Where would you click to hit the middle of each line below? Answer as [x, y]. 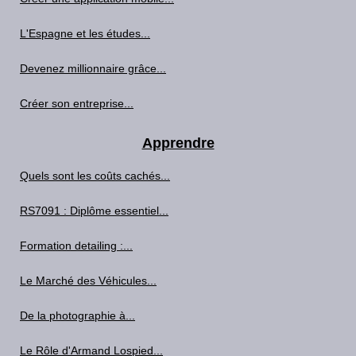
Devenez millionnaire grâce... [93, 68]
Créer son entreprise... [77, 103]
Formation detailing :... [76, 246]
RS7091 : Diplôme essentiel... [94, 211]
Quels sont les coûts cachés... [95, 176]
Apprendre [178, 143]
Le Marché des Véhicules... [88, 281]
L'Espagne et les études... [85, 33]
